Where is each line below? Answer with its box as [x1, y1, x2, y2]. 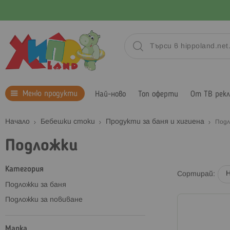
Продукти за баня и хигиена [106, 118, 206, 125]
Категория [5, 165, 44, 174]
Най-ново [95, 90, 126, 99]
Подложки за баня [5, 181, 66, 188]
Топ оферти [138, 90, 178, 99]
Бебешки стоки [41, 118, 97, 125]
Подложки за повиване [5, 196, 83, 203]
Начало [5, 118, 32, 125]
